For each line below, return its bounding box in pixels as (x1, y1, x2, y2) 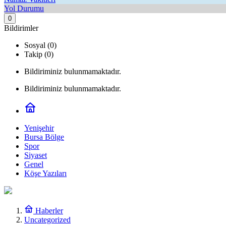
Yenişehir (24, 124, 54, 132)
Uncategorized (24, 215, 71, 224)
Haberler (33, 206, 63, 215)
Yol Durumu (4, 4, 44, 13)
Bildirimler (4, 24, 38, 32)
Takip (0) (24, 50, 53, 59)
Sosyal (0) (24, 41, 56, 49)
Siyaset (24, 151, 47, 159)
